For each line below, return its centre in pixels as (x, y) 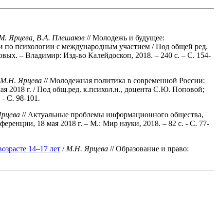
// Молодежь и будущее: (125, 37)
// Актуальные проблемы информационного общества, (112, 114)
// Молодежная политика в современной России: (123, 80)
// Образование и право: (149, 148)
